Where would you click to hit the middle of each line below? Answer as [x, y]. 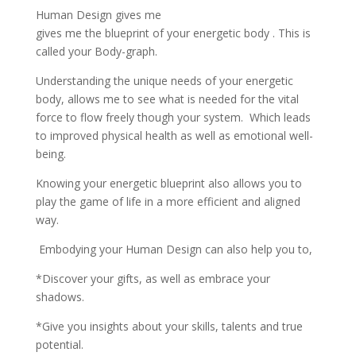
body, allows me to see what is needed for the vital [167, 99]
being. [50, 153]
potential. [59, 344]
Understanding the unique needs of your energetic [164, 80]
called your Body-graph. [96, 51]
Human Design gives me [98, 14]
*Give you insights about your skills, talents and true [169, 326]
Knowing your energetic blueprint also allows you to [168, 183]
